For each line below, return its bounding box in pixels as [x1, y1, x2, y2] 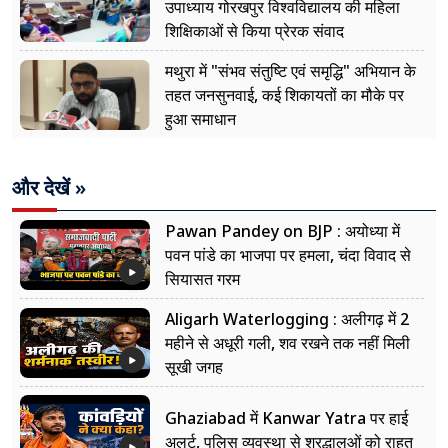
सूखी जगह [165, 355, 223, 380]
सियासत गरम [165, 267, 240, 292]
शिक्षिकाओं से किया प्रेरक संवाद [165, 19, 344, 44]
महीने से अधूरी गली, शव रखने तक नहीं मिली [165, 331, 410, 356]
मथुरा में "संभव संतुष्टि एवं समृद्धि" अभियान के [165, 59, 416, 84]
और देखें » [12, 173, 86, 204]
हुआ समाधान [165, 107, 236, 132]
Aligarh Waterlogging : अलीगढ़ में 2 [165, 307, 409, 332]
